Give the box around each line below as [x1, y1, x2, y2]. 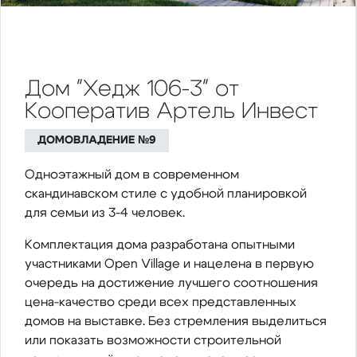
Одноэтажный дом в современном [25, 168, 239, 182]
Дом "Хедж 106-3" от [25, 78, 239, 101]
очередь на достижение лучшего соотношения [25, 277, 318, 290]
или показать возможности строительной [25, 334, 281, 347]
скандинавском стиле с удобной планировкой [25, 187, 307, 201]
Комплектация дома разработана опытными [25, 238, 295, 252]
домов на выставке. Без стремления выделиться [25, 315, 327, 328]
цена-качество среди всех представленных [25, 296, 296, 309]
